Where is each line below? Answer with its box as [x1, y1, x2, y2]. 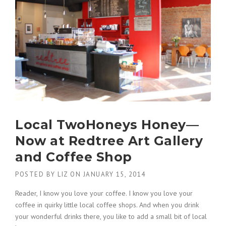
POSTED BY [15, 169, 58, 179]
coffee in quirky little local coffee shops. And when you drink [15, 200, 199, 209]
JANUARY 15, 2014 [83, 169, 146, 179]
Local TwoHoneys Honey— [15, 117, 199, 132]
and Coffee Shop [15, 149, 132, 164]
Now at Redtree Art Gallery [15, 133, 203, 148]
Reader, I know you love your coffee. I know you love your [15, 188, 193, 198]
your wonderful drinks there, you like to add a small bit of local [15, 211, 207, 221]
